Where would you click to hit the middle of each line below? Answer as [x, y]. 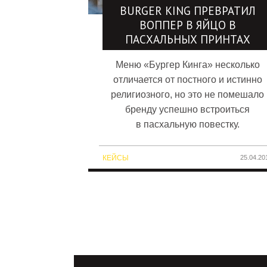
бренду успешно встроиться [188, 109]
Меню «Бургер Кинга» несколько [187, 64]
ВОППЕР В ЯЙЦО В [187, 25]
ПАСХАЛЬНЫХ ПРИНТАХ [187, 39]
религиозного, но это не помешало [188, 94]
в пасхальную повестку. [187, 124]
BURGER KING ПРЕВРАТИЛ [187, 10]
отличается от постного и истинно [187, 79]
